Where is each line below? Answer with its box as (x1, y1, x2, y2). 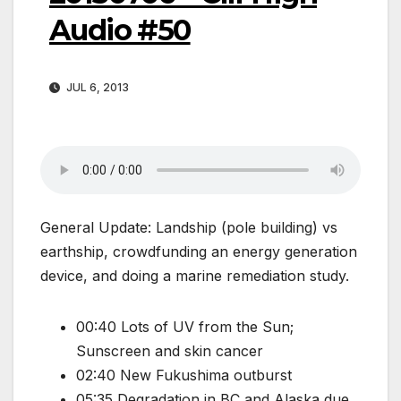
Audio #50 (49, 12, 191, 47)
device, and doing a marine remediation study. (40, 267, 349, 286)
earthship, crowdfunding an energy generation (40, 243, 357, 261)
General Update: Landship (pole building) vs (40, 218, 337, 237)
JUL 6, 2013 (64, 81, 129, 95)
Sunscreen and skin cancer (76, 342, 263, 361)
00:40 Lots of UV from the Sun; (76, 318, 294, 337)
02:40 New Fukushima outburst (76, 366, 292, 385)
